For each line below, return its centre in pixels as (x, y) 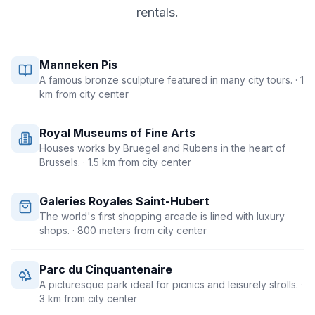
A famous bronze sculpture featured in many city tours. (166, 80)
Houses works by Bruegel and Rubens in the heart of (162, 148)
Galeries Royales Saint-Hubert (124, 201)
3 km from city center (88, 298)
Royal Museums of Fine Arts (117, 133)
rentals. (157, 12)
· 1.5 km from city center (136, 162)
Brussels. (60, 162)
